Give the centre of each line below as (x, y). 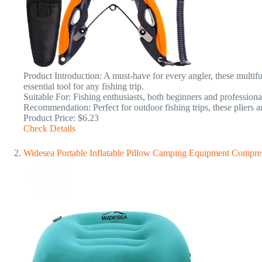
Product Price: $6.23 (61, 118)
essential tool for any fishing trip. (84, 86)
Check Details (49, 128)
